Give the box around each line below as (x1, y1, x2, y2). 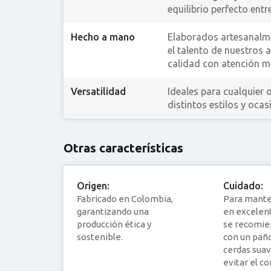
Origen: (77, 180, 109, 191)
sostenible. (77, 231, 123, 242)
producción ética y (77, 218, 151, 229)
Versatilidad (71, 85, 126, 97)
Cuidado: (223, 180, 263, 191)
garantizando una (77, 206, 149, 217)
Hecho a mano (71, 31, 135, 42)
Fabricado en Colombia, (77, 193, 173, 204)
